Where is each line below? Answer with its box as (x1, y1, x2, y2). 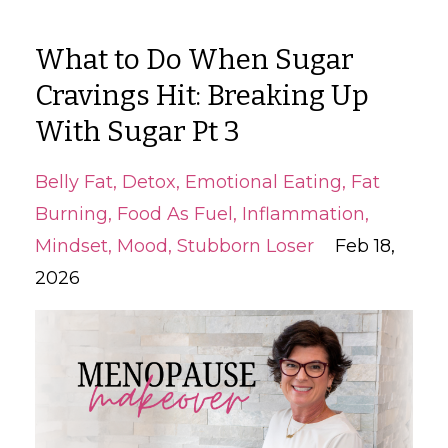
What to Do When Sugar (35, 42, 354, 76)
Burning (35, 202, 108, 225)
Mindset (35, 234, 108, 257)
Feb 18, (335, 234, 395, 257)
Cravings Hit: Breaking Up (35, 78, 369, 112)
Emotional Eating (185, 170, 342, 193)
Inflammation (242, 202, 365, 225)
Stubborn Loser (177, 234, 314, 257)
